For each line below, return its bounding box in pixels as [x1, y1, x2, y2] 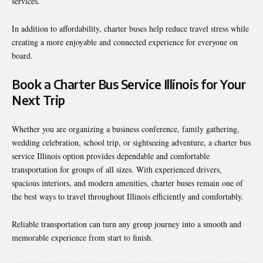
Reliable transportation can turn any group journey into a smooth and [12, 218, 241, 230]
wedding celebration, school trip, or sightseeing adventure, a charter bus [12, 137, 251, 148]
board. [12, 50, 33, 61]
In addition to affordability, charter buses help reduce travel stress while [12, 23, 249, 34]
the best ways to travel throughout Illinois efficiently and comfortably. [12, 191, 244, 202]
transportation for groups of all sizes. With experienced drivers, [12, 164, 222, 175]
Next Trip [12, 92, 65, 108]
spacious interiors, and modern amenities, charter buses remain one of [12, 177, 243, 188]
